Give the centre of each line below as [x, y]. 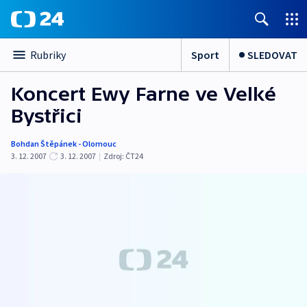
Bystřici [47, 116]
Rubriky [48, 55]
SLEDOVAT [272, 54]
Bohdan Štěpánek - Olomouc [64, 144]
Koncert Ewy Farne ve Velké [144, 94]
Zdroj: [114, 156]
